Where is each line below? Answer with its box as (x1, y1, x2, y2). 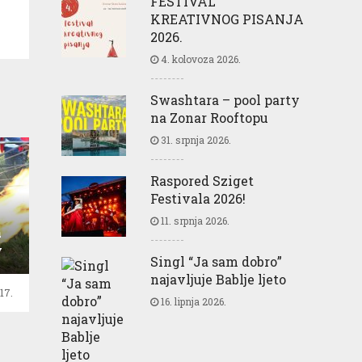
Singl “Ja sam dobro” (150, 252, 282, 270)
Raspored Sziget (150, 171, 254, 189)
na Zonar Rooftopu (150, 108, 268, 126)
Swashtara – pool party (150, 90, 300, 108)
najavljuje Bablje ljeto (150, 270, 286, 288)
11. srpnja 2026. (158, 213, 229, 227)
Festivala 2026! (150, 189, 246, 207)
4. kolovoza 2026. (158, 52, 241, 65)
